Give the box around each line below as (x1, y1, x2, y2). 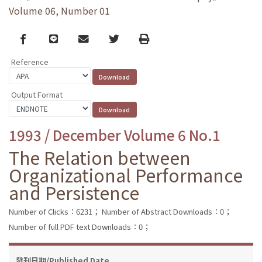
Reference (11, 56, 49, 68)
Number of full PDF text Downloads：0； (9, 220, 150, 232)
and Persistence (9, 179, 139, 205)
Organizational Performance (9, 161, 243, 188)
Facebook (19, 30, 68, 46)
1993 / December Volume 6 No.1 (9, 124, 220, 145)
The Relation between (9, 144, 191, 170)
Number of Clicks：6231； (9, 205, 100, 217)
